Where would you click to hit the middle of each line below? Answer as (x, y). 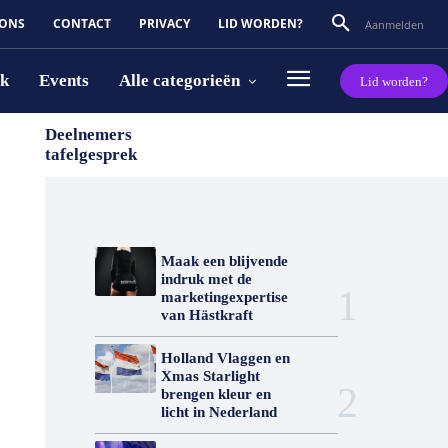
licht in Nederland (218, 412)
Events (64, 80)
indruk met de (206, 279)
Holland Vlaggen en (225, 358)
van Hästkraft (206, 315)
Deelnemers (88, 134)
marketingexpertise (224, 297)
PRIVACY (164, 23)
